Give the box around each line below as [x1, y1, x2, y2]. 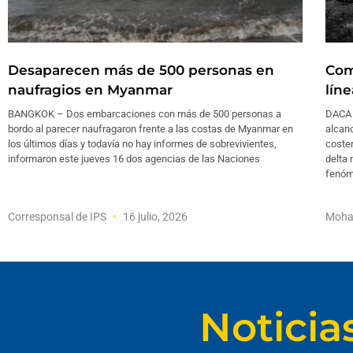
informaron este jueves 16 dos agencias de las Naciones [8, 153, 260, 165]
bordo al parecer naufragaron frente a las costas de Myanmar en [8, 123, 293, 136]
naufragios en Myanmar [8, 82, 173, 98]
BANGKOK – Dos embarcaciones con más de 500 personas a [8, 108, 281, 121]
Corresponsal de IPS [8, 210, 109, 224]
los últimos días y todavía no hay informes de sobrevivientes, [8, 138, 277, 150]
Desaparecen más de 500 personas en [8, 62, 274, 79]
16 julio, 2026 [121, 210, 188, 224]
